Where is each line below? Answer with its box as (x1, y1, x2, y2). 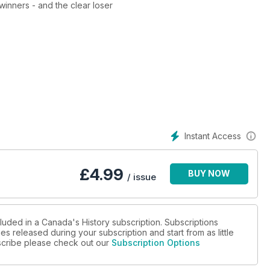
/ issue (127, 171, 156, 183)
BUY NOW (188, 168, 230, 179)
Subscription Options (111, 237, 200, 248)
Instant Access (184, 131, 241, 141)
